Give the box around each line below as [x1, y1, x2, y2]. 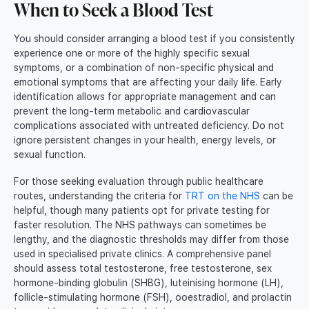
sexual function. [14, 148, 86, 160]
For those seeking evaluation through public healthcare [14, 175, 263, 187]
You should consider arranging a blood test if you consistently [14, 32, 295, 44]
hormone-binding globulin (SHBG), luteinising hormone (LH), [14, 277, 283, 288]
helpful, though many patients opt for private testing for [14, 204, 270, 216]
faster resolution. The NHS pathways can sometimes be [14, 219, 266, 230]
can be [260, 190, 293, 201]
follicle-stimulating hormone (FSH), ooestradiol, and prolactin [14, 291, 292, 303]
